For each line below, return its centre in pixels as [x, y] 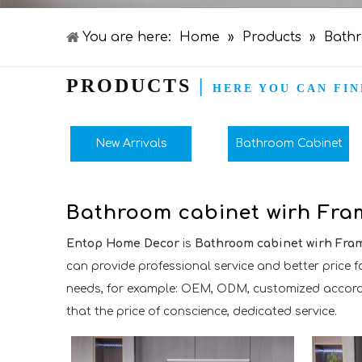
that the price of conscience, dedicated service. [202, 311]
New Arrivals [131, 143]
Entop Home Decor [123, 244]
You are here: [127, 37]
